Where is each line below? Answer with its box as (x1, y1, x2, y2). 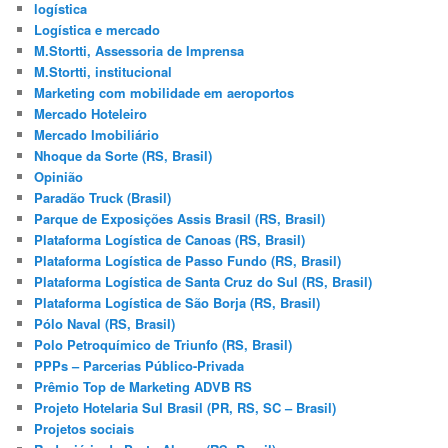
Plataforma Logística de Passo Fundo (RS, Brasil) (34, 250, 342, 270)
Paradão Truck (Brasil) (34, 187, 172, 207)
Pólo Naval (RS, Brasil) (34, 313, 176, 333)
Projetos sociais (34, 418, 135, 438)
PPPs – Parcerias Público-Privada (34, 355, 245, 375)
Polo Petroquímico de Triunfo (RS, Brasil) (34, 334, 293, 354)
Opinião (34, 166, 84, 186)
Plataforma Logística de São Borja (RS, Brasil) (34, 292, 321, 312)
